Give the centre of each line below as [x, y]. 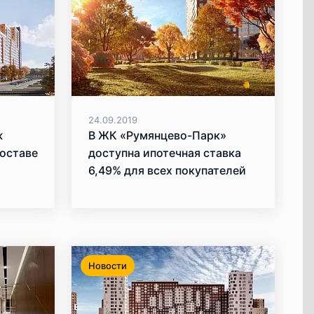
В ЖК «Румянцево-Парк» [157, 136]
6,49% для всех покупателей [167, 171]
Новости [108, 266]
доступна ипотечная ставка [165, 153]
